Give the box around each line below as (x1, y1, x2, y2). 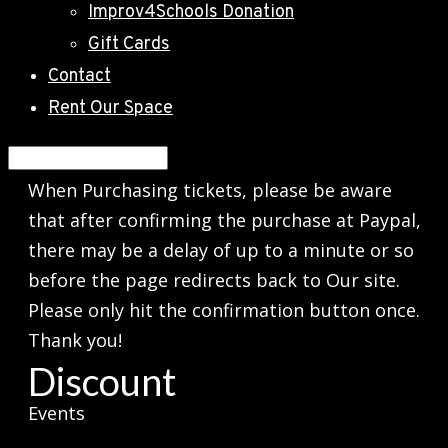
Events (27, 401, 85, 425)
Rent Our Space (48, 97, 173, 120)
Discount (27, 358, 176, 404)
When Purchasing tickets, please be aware (27, 178, 392, 202)
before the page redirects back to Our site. (27, 268, 400, 292)
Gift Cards (88, 33, 170, 56)
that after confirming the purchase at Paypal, (27, 208, 421, 232)
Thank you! (27, 328, 122, 352)
